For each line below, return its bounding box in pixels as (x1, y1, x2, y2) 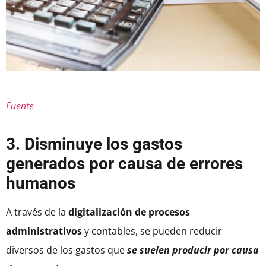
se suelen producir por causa (127, 243, 259, 257)
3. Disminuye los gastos (6, 134, 182, 154)
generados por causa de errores (6, 154, 243, 174)
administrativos (6, 224, 82, 238)
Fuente (6, 99, 34, 113)
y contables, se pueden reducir (82, 224, 222, 238)
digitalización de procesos (68, 205, 190, 219)
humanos (6, 173, 75, 194)
